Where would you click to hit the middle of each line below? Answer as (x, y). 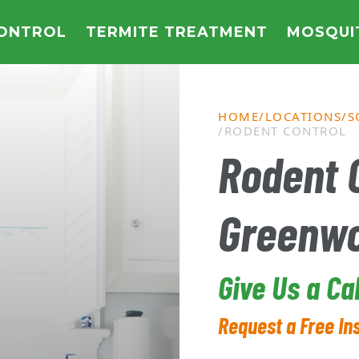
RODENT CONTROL (285, 131)
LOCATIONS (303, 116)
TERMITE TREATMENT (177, 32)
